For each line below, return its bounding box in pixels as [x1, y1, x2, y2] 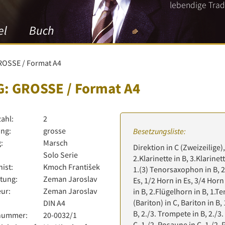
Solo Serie [43, 150, 78, 160]
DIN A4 [43, 198, 65, 208]
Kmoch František [43, 162, 100, 172]
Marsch [43, 138, 68, 148]
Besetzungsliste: [133, 126, 186, 136]
